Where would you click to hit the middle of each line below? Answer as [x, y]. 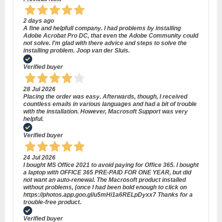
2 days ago [39, 21]
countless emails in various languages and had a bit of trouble [110, 104]
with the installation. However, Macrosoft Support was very [106, 112]
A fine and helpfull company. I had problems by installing [102, 28]
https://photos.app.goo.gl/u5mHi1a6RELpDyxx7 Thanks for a [108, 195]
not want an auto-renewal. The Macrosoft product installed [105, 180]
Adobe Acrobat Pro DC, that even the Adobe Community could [111, 36]
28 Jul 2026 [39, 89]
